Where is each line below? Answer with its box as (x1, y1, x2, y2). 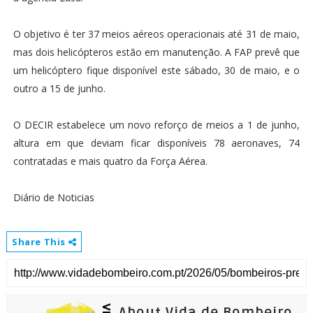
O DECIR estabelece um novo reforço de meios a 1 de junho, (13, 118, 300, 132)
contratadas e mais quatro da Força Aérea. (13, 154, 208, 168)
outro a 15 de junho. (13, 82, 105, 96)
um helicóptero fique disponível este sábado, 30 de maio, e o (13, 64, 300, 78)
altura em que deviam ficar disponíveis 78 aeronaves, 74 (13, 136, 300, 150)
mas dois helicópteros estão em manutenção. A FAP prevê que (13, 45, 300, 59)
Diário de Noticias (13, 191, 97, 205)
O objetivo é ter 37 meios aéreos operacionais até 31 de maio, (13, 27, 300, 41)
